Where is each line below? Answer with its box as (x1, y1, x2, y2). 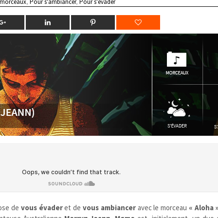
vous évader (20, 202, 63, 212)
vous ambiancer (83, 202, 136, 212)
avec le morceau (135, 202, 189, 212)
